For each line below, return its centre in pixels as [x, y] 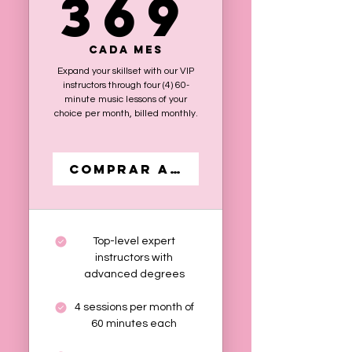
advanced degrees [134, 274]
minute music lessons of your [126, 99]
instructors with [134, 258]
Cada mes [126, 50]
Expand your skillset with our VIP [126, 71]
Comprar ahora [143, 169]
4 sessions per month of [134, 307]
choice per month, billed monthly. [126, 114]
